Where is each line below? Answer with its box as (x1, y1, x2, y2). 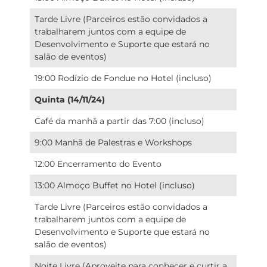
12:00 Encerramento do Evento (35, 158, 162, 169)
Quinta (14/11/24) (35, 94, 105, 105)
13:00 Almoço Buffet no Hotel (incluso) (35, 179, 195, 191)
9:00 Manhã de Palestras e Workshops (35, 136, 193, 148)
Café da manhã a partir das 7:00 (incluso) (35, 115, 205, 126)
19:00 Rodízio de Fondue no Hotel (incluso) (35, 72, 212, 83)
